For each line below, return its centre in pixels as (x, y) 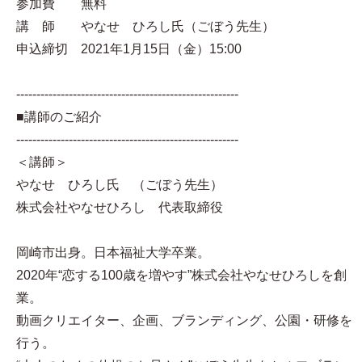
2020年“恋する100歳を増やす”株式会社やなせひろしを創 (181, 275)
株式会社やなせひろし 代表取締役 (120, 207)
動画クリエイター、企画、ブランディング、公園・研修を (184, 320)
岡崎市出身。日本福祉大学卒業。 (113, 252)
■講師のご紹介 (59, 116)
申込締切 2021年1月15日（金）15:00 (129, 48)
